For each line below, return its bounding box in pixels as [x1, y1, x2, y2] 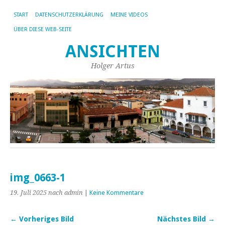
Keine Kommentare [89, 189, 144, 197]
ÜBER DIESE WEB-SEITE [14, 26, 72, 33]
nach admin [48, 189, 83, 197]
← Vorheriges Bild [10, 215, 74, 223]
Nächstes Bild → [157, 215, 215, 223]
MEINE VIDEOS [110, 12, 148, 18]
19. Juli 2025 [10, 189, 47, 197]
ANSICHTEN [65, 42, 160, 61]
